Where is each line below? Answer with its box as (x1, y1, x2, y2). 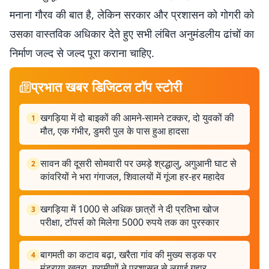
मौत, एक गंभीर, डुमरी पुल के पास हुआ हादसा (40, 124, 189, 138)
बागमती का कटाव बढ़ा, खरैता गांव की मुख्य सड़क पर (40, 248, 216, 261)
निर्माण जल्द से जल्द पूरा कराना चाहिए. (10, 46, 154, 60)
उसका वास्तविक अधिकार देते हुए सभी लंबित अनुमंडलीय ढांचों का (10, 26, 254, 41)
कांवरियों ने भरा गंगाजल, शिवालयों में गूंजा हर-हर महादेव (40, 170, 225, 183)
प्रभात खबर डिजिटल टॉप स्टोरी (31, 77, 182, 95)
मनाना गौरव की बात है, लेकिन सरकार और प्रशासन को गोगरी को (10, 7, 254, 22)
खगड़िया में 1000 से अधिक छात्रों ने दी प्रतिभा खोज (40, 202, 219, 216)
